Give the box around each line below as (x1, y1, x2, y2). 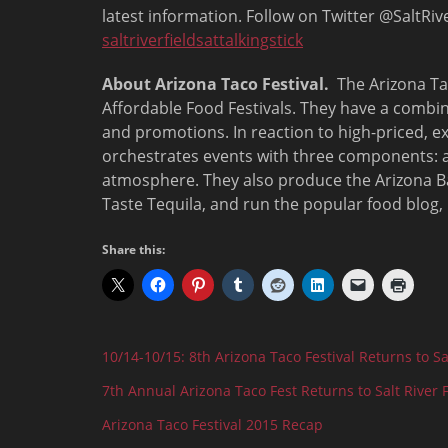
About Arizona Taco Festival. (102, 73, 329, 95)
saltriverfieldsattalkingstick (102, 29, 303, 51)
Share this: (102, 241, 165, 258)
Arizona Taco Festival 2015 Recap (102, 415, 323, 434)
